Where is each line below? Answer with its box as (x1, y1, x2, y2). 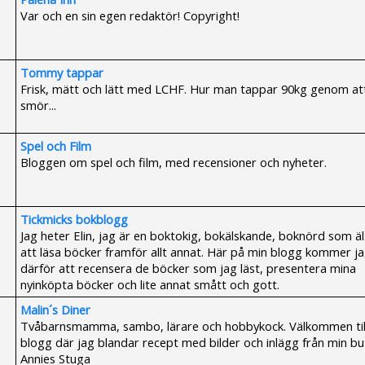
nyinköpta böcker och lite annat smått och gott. (20, 276, 279, 292)
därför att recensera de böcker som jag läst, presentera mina (20, 260, 356, 276)
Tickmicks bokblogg (20, 211, 128, 227)
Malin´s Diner (20, 301, 90, 318)
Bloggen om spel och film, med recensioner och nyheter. (20, 154, 327, 170)
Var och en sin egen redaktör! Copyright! (20, 7, 240, 24)
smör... (20, 97, 56, 113)
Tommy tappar (20, 64, 103, 81)
